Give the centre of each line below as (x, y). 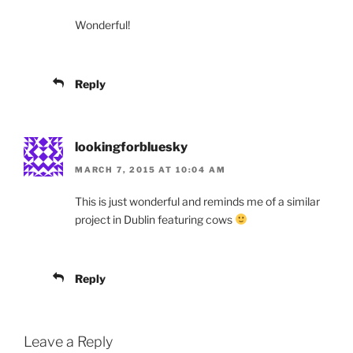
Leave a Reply (68, 341)
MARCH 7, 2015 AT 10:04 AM (150, 169)
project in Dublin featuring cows (155, 219)
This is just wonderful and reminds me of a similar (197, 201)
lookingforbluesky (131, 147)
